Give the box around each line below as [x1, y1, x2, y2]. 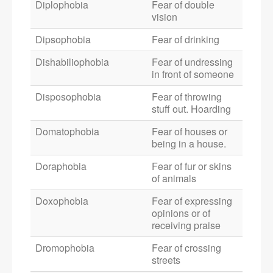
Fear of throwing [152, 90, 222, 104]
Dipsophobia [35, 32, 91, 47]
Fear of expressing [152, 194, 232, 208]
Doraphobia [35, 159, 87, 174]
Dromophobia [35, 241, 94, 255]
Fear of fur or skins [152, 159, 232, 174]
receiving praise [152, 218, 221, 233]
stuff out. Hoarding [152, 102, 231, 116]
